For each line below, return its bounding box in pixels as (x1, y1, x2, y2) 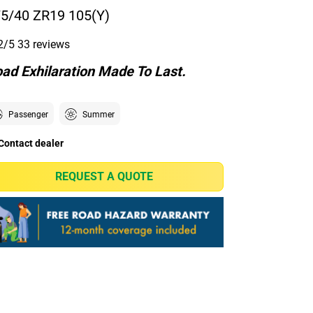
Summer (82, 110, 115, 120)
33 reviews (17, 38, 70, 52)
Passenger (8, 110, 48, 120)
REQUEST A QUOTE (55, 170, 154, 184)
